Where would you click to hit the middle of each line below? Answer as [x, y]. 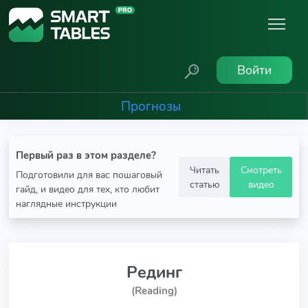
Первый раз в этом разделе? [86, 155]
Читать [204, 169]
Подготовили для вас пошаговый [89, 175]
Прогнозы [151, 106]
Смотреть [261, 169]
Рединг [154, 272]
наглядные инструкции [66, 203]
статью [204, 184]
